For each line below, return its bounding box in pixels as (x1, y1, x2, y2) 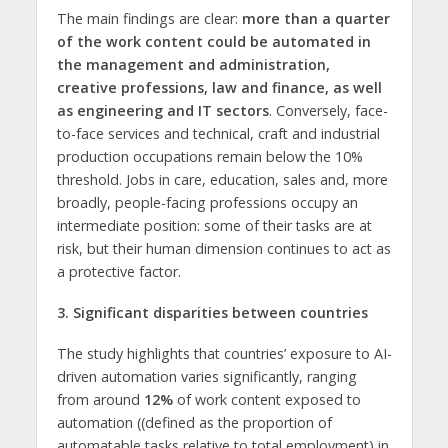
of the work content (56, 32, 203, 52)
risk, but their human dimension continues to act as (56, 239, 391, 259)
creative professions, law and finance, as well (56, 78, 382, 98)
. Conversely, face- (268, 101, 388, 121)
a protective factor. (56, 262, 181, 282)
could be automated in (206, 32, 371, 52)
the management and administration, (56, 55, 330, 75)
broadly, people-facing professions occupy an (56, 193, 358, 213)
